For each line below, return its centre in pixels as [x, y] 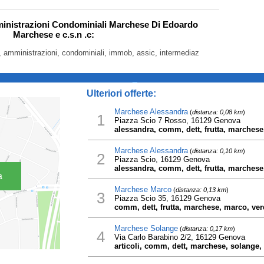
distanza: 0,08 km [217, 112]
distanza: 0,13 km [201, 190]
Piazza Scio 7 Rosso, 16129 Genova [177, 121]
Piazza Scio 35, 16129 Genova [167, 198]
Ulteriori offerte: [121, 93]
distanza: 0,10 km [217, 151]
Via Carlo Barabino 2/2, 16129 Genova [179, 237]
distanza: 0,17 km [207, 229]
